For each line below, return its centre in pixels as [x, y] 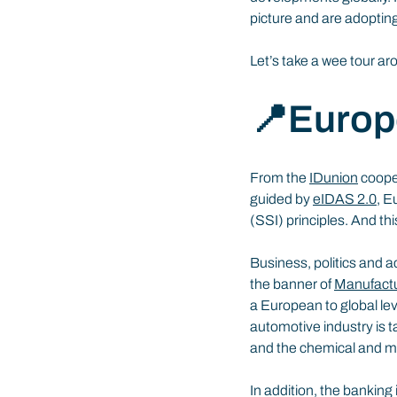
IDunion [334, 177]
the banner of [292, 284]
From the [280, 177]
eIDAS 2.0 [345, 198]
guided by [281, 198]
